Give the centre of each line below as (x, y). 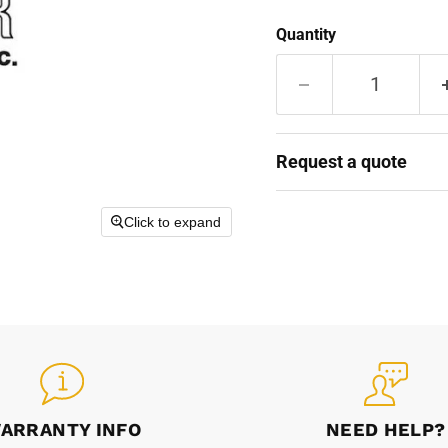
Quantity (305, 35)
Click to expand (173, 222)
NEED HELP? (385, 429)
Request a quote (341, 162)
